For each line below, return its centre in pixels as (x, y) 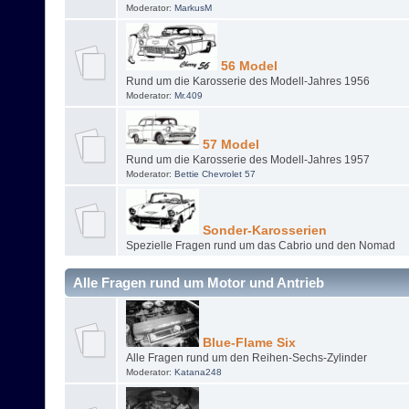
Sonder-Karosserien (262, 231)
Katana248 (198, 372)
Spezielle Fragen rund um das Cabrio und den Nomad (260, 246)
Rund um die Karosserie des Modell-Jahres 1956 (247, 82)
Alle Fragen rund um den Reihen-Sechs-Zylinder (246, 358)
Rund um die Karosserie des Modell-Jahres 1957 (247, 160)
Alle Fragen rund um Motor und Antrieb (199, 283)
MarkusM (193, 8)
